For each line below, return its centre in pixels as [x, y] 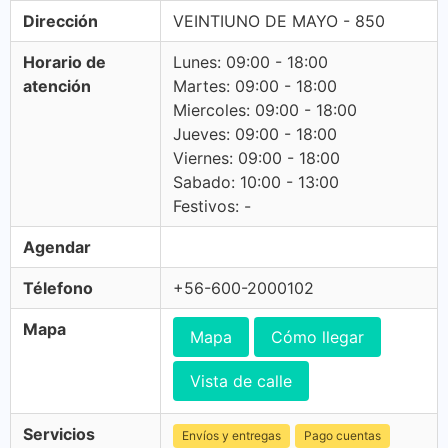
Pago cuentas [342, 435]
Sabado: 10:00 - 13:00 [256, 182]
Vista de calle [241, 381]
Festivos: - [212, 206]
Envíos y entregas [231, 435]
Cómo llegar [317, 337]
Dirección [60, 21]
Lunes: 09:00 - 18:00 [250, 62]
